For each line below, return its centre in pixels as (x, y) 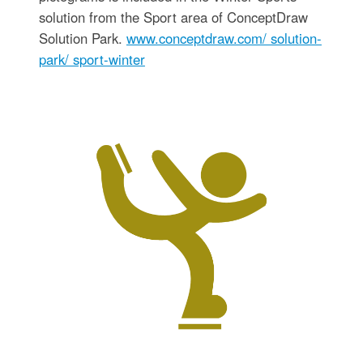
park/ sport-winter (92, 60)
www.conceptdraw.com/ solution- (224, 38)
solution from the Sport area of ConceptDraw (173, 17)
